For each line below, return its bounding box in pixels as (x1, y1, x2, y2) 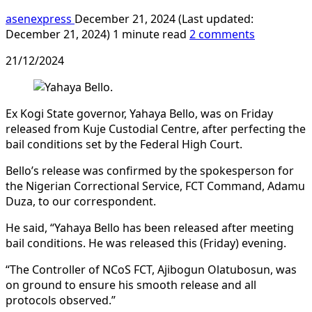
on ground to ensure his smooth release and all (6, 276, 256, 292)
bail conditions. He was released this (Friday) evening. (6, 235, 286, 251)
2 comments (189, 26, 255, 42)
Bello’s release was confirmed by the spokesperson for (6, 162, 294, 178)
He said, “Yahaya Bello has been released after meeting (6, 219, 294, 235)
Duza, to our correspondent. (6, 193, 156, 209)
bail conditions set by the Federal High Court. (6, 136, 242, 152)
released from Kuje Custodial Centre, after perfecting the (6, 120, 306, 136)
